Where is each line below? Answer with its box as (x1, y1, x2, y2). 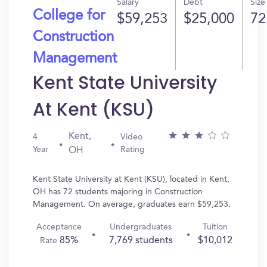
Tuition (202, 223, 228, 231)
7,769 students (108, 236, 173, 246)
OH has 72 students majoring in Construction (33, 188, 203, 196)
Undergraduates (110, 223, 172, 231)
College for (33, 9, 105, 23)
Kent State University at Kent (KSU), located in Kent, (33, 175, 229, 184)
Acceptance (36, 223, 82, 231)
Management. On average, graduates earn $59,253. (33, 200, 231, 209)
